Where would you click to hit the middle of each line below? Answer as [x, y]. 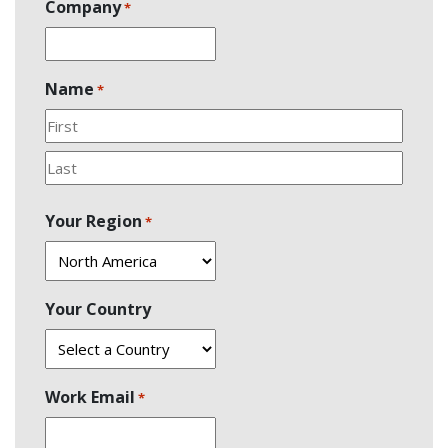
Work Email [90, 396]
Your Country [98, 308]
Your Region [93, 220]
